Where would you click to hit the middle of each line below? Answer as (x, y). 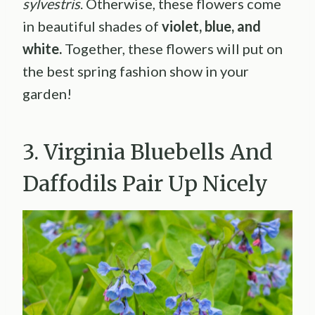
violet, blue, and (210, 26)
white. (42, 48)
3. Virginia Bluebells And (148, 152)
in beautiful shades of (91, 26)
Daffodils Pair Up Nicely (148, 183)
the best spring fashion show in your (136, 71)
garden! (49, 93)
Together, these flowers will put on (172, 48)
